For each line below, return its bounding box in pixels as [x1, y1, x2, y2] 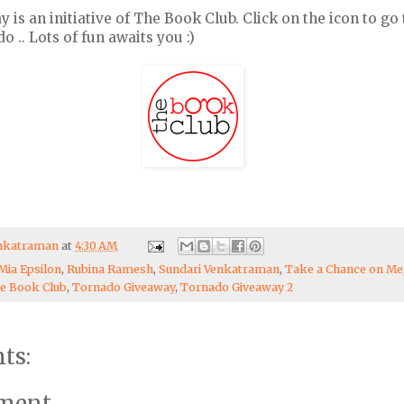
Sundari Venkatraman [159, 262, 280, 277]
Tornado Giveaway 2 [180, 280, 293, 295]
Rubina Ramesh [67, 262, 153, 277]
